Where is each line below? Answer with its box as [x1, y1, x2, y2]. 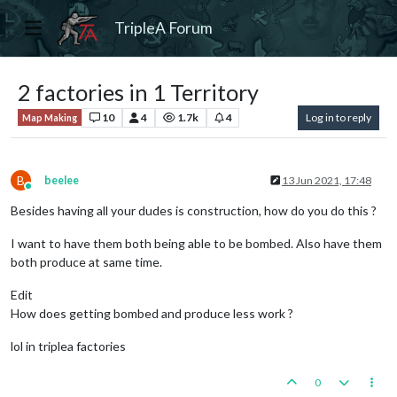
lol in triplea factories [11, 338, 126, 354]
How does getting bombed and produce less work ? [11, 305, 293, 321]
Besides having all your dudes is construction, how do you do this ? [11, 202, 377, 218]
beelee [44, 173, 79, 187]
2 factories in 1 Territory [18, 78, 259, 105]
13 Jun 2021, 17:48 [282, 173, 371, 187]
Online [27, 185, 60, 199]
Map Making [22, 112, 77, 123]
